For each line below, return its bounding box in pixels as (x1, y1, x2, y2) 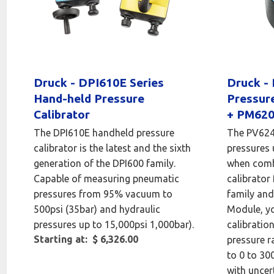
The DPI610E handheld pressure (34, 127, 174, 139)
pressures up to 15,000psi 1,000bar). (34, 219, 194, 231)
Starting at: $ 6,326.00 (34, 234, 138, 245)
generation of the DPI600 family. (34, 158, 176, 169)
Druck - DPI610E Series (34, 76, 164, 90)
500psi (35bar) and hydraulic (34, 204, 160, 215)
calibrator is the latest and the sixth (34, 143, 191, 154)
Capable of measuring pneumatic (34, 173, 179, 185)
